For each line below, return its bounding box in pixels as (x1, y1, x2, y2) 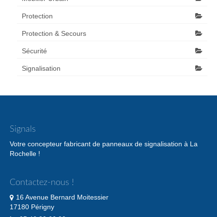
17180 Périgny (10, 202, 54, 211)
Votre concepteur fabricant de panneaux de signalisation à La (10, 139, 198, 148)
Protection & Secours (22, 29, 86, 37)
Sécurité (22, 46, 47, 55)
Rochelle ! (10, 149, 40, 157)
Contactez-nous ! (10, 178, 74, 187)
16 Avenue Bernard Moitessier (16, 193, 108, 201)
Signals (10, 124, 36, 134)
